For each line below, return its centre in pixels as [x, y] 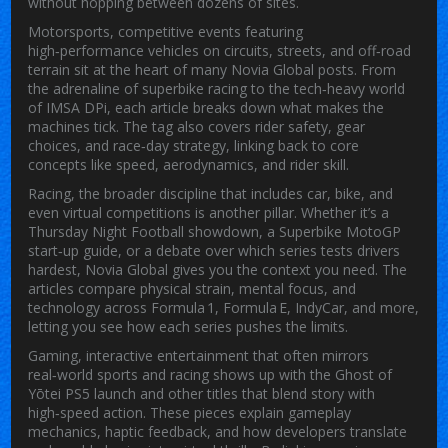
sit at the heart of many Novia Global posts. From [233, 69]
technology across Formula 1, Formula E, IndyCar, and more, [224, 307]
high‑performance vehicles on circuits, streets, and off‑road [220, 50]
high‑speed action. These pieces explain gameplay [190, 412]
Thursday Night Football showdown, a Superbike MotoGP [215, 231]
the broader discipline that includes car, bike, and [236, 193]
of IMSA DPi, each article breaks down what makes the [206, 107]
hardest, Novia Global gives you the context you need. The [218, 269]
